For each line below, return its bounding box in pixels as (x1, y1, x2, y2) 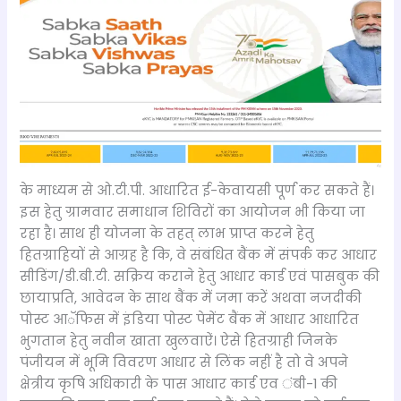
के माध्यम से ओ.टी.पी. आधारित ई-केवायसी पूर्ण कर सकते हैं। (20, 182, 375, 200)
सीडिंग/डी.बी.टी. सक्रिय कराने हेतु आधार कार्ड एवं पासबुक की (20, 268, 380, 286)
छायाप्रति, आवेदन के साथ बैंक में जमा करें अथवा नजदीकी (20, 289, 363, 308)
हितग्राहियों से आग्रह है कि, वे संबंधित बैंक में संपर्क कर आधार (20, 246, 378, 265)
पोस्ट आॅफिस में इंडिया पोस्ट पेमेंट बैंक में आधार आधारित (20, 311, 360, 329)
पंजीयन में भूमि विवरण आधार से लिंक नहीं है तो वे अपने (20, 354, 349, 372)
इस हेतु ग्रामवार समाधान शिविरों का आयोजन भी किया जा (20, 203, 366, 222)
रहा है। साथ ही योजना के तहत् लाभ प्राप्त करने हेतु (20, 225, 315, 243)
